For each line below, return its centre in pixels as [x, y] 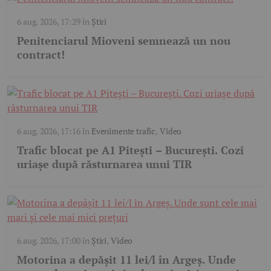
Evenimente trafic [123, 131]
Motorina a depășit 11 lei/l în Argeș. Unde [126, 260]
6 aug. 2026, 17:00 [49, 241]
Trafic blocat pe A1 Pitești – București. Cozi [130, 150]
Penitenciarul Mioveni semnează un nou [124, 41]
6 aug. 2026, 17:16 [49, 131]
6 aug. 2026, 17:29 [49, 22]
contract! [41, 55]
